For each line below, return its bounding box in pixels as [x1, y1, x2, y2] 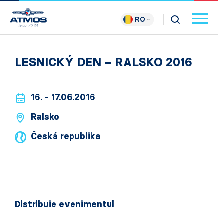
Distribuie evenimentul [15, 199, 114, 210]
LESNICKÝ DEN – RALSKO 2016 [15, 55, 192, 69]
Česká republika [31, 131, 101, 142]
